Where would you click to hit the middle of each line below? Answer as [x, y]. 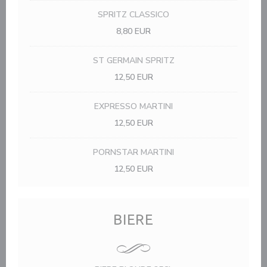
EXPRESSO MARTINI [133, 106]
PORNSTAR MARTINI [133, 152]
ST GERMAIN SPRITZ [133, 60]
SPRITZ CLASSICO [133, 15]
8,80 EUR [133, 31]
